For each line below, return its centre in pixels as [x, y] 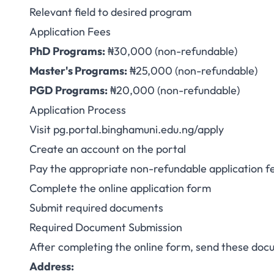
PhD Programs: [67, 51]
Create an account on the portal [108, 149]
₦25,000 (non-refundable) [192, 71]
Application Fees [70, 31]
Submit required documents [96, 208]
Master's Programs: [78, 71]
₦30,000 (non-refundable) [171, 51]
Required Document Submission [106, 227]
